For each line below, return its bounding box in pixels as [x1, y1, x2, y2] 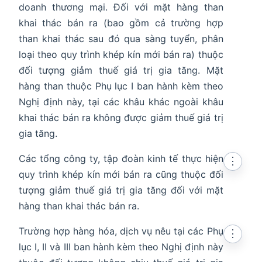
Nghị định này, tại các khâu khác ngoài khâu [19, 96, 223, 108]
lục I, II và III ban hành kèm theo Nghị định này [19, 241, 223, 253]
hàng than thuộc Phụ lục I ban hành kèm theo [19, 80, 223, 92]
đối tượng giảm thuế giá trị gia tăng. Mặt [19, 64, 223, 77]
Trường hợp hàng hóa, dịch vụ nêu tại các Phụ [19, 225, 223, 237]
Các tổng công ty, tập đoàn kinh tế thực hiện [19, 153, 223, 165]
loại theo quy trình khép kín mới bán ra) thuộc [19, 49, 223, 61]
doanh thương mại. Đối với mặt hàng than [19, 1, 223, 13]
